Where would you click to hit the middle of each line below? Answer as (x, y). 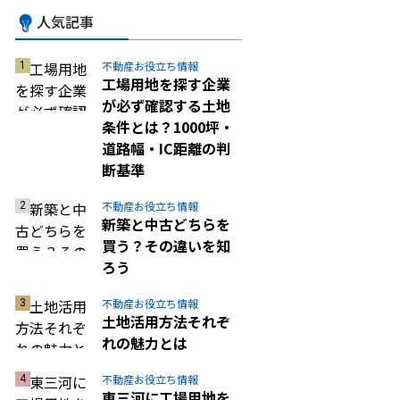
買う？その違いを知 (166, 245)
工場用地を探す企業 (166, 83)
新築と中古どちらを (166, 224)
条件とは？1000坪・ (168, 126)
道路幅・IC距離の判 (166, 148)
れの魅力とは (145, 342)
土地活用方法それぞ (166, 321)
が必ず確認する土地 (166, 105)
